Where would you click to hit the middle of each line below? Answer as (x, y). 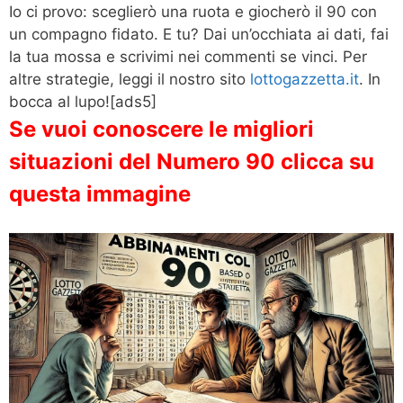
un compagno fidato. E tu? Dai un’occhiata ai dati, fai (199, 34)
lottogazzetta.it (304, 79)
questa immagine (100, 193)
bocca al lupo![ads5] (83, 101)
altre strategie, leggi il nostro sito (130, 79)
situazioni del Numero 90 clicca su (192, 161)
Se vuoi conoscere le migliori (161, 129)
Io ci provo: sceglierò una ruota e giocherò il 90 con (193, 11)
